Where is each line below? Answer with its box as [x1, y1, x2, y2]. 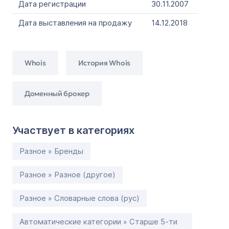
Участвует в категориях [12, 124, 134, 136]
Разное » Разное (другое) [19, 170, 116, 179]
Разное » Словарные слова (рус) [19, 193, 140, 203]
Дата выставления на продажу [18, 18, 132, 28]
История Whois [78, 58, 130, 67]
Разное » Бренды [19, 146, 83, 156]
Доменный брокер [25, 88, 89, 98]
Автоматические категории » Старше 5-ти [19, 217, 177, 226]
